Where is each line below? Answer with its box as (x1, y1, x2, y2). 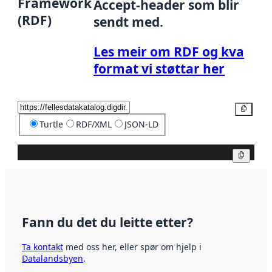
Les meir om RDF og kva (93, 43, 245, 61)
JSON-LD (124, 118, 158, 130)
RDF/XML (75, 118, 112, 130)
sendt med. (93, 13, 164, 31)
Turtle (39, 118, 63, 130)
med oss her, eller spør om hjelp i (63, 241, 202, 253)
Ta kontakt (22, 241, 63, 253)
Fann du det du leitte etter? (22, 213, 193, 231)
